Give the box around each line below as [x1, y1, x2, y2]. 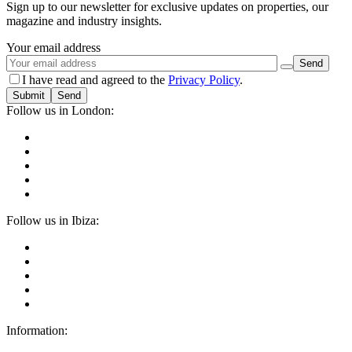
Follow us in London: [6, 104, 114, 118]
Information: [6, 324, 68, 338]
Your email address [6, 41, 101, 55]
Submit [13, 90, 45, 102]
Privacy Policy [168, 73, 240, 87]
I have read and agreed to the [22, 73, 168, 87]
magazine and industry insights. [6, 14, 162, 28]
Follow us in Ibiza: [6, 214, 99, 228]
